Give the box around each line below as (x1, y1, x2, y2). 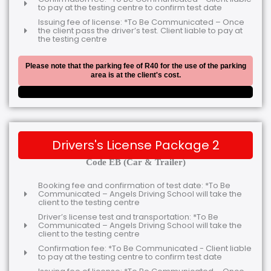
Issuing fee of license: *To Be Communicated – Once (38, 16, 244, 28)
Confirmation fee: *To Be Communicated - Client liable (38, 242, 252, 254)
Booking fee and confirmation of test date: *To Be (38, 179, 230, 191)
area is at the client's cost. (90, 71, 181, 80)
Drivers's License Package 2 (51, 137, 220, 154)
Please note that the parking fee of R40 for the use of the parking (25, 62, 246, 71)
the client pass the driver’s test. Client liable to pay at (38, 25, 243, 37)
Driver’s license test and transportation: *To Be (38, 211, 218, 223)
